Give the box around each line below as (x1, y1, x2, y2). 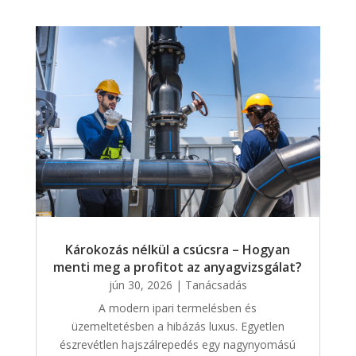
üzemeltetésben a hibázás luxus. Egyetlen (71, 318, 284, 334)
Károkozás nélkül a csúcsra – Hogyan (65, 240, 291, 258)
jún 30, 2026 (108, 277, 172, 292)
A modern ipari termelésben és (99, 300, 257, 315)
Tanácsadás (184, 277, 247, 292)
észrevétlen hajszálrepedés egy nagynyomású (60, 336, 296, 352)
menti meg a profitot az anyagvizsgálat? (53, 257, 303, 276)
